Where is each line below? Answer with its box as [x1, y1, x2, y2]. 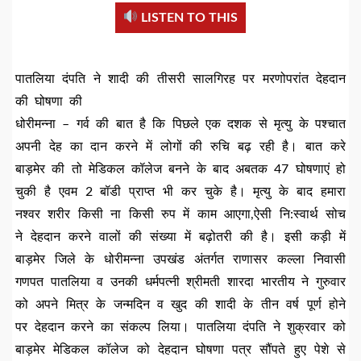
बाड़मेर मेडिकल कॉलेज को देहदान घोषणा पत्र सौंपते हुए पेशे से [15, 343, 346, 356]
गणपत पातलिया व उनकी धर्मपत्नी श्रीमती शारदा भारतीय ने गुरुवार [15, 276, 346, 288]
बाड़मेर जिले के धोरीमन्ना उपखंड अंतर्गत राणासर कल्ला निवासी [15, 253, 346, 266]
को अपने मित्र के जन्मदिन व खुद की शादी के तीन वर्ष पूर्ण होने [15, 298, 346, 311]
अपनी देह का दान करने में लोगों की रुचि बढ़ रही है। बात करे [15, 140, 346, 153]
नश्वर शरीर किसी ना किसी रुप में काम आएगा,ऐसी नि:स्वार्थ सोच [15, 208, 346, 221]
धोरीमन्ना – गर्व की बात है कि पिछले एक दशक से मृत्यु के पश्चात [15, 118, 346, 131]
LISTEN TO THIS [138, 10, 239, 24]
